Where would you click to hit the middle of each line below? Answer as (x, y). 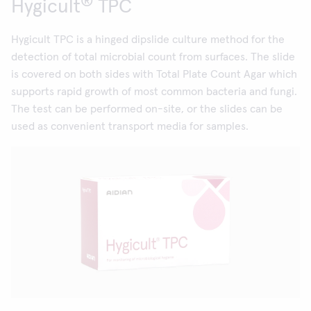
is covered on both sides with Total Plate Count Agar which (154, 74)
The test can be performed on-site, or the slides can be (147, 109)
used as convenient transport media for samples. (130, 126)
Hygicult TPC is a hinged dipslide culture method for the (148, 40)
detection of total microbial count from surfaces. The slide (153, 57)
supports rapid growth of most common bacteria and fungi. (154, 92)
